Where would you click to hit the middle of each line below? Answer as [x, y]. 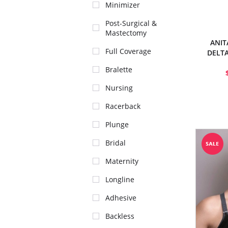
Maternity [122, 161]
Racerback [123, 106]
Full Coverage [128, 51]
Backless [120, 216]
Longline [120, 179]
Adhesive [121, 198]
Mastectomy [126, 33]
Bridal [116, 143]
